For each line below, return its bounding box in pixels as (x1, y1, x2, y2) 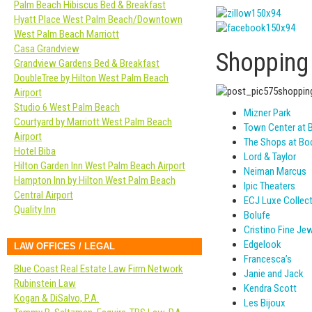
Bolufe (244, 208, 270, 221)
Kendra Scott (244, 281, 297, 295)
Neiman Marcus (244, 164, 306, 178)
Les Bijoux (244, 296, 286, 309)
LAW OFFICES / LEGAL (14, 241, 115, 251)
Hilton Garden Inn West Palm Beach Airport (14, 159, 185, 172)
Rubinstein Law (14, 277, 76, 290)
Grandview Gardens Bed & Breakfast (14, 57, 159, 70)
